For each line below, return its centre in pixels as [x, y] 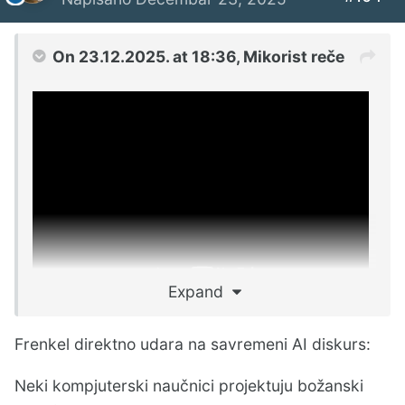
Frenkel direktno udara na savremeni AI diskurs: [193, 344]
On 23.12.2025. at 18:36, [148, 56]
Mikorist [275, 56]
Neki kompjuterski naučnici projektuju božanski [189, 385]
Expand [200, 291]
